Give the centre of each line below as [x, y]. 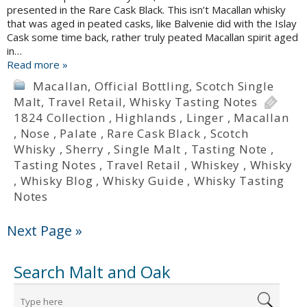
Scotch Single [235, 86]
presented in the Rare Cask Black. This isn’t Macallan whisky [146, 10]
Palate [79, 134]
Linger [205, 118]
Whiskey [216, 165]
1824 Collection [60, 118]
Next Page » [45, 231]
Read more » [37, 65]
